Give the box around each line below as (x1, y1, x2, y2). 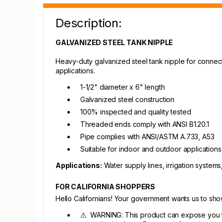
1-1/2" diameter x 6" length (80, 83, 165, 91)
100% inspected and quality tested (80, 108, 191, 116)
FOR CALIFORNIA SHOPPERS (55, 182, 156, 191)
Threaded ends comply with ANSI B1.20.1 (80, 120, 209, 128)
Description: (55, 16, 122, 30)
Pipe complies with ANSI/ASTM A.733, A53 (80, 132, 215, 141)
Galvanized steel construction (80, 95, 175, 104)
